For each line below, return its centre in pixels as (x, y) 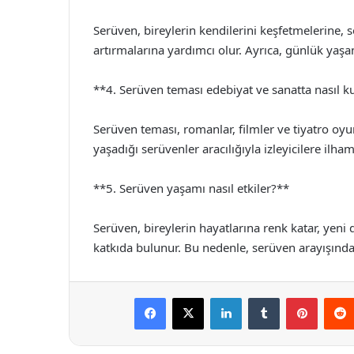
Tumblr (296, 297)
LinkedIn (262, 297)
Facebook (189, 297)
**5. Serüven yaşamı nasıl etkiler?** (191, 188)
